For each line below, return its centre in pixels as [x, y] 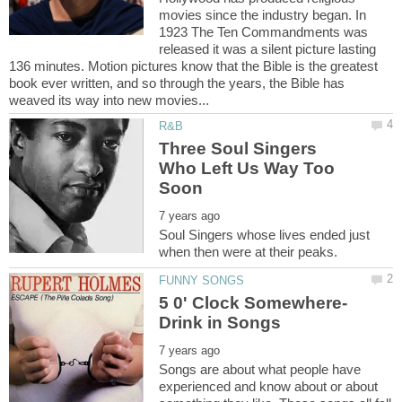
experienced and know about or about [269, 387]
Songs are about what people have [260, 370]
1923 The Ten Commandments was [264, 31]
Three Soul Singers [238, 149]
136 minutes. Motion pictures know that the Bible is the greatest [193, 66]
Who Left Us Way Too [247, 169]
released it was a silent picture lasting [268, 48]
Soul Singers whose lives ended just [265, 235]
